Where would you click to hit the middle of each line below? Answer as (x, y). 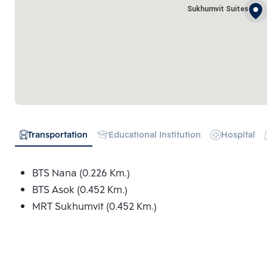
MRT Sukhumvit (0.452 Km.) (94, 207)
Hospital (238, 136)
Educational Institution (154, 136)
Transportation (57, 136)
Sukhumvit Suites (218, 9)
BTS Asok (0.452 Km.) (80, 190)
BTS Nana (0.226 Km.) (81, 174)
